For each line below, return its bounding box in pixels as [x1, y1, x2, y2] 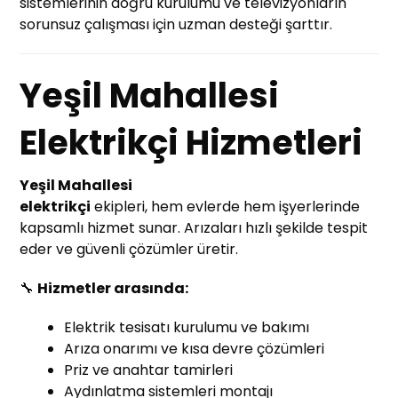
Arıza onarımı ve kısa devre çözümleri [64, 338, 325, 360]
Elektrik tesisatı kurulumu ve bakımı [64, 317, 310, 338]
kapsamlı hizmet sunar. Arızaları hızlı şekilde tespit [20, 218, 369, 239]
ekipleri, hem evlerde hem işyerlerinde [91, 196, 361, 218]
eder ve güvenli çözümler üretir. [20, 239, 239, 260]
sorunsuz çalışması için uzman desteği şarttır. [20, 14, 333, 36]
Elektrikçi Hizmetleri [20, 119, 363, 167]
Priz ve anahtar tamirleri [64, 360, 234, 381]
